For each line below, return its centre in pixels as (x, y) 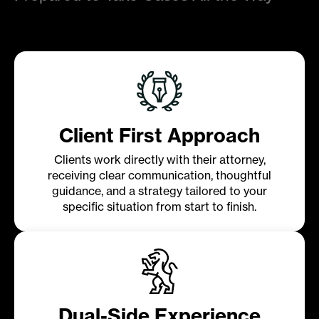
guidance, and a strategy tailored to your (159, 190)
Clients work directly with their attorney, (159, 159)
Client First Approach (159, 135)
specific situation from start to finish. (159, 206)
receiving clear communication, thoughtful (159, 175)
